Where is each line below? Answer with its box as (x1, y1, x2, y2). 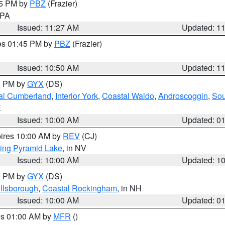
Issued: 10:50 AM (17, 62, 79, 73)
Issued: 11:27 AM (17, 22, 79, 33)
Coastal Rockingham (42, 182, 117, 194)
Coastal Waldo (102, 90, 154, 101)
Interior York (55, 90, 98, 101)
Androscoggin (158, 90, 208, 101)
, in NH (117, 182, 142, 194)
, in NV (62, 142, 86, 154)
